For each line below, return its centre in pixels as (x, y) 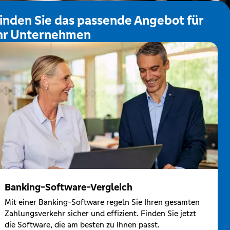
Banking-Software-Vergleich (68, 187)
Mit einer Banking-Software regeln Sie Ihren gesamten (102, 202)
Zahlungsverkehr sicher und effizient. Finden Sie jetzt (100, 213)
